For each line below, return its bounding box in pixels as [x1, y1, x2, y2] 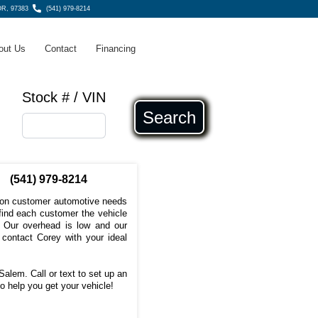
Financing [96, 43, 136, 55]
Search [142, 107, 196, 127]
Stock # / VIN [22, 89, 106, 106]
